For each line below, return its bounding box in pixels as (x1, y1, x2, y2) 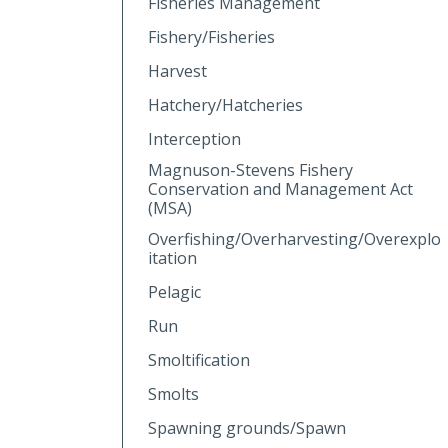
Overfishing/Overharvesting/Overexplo (148, 227, 441, 250)
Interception (148, 127, 241, 150)
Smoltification (148, 348, 250, 371)
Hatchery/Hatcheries (148, 93, 303, 116)
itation (148, 246, 197, 269)
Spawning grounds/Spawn (148, 416, 346, 439)
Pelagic (148, 280, 201, 303)
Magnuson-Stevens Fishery (148, 158, 353, 181)
